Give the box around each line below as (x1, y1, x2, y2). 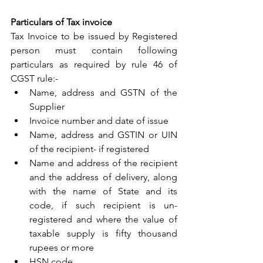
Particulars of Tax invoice (11, 16, 112, 28)
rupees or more (29, 241, 94, 253)
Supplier (29, 100, 65, 112)
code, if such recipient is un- (29, 199, 177, 211)
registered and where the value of (29, 213, 177, 225)
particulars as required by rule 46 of (11, 58, 177, 70)
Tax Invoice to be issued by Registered (11, 30, 177, 42)
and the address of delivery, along (29, 171, 177, 183)
